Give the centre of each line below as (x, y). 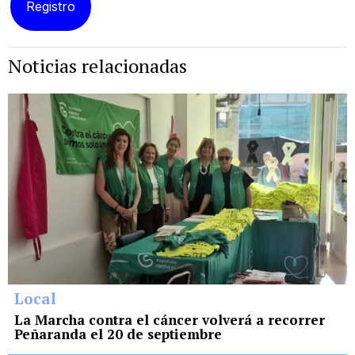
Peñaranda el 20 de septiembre (118, 334)
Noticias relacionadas (97, 66)
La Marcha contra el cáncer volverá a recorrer (170, 319)
